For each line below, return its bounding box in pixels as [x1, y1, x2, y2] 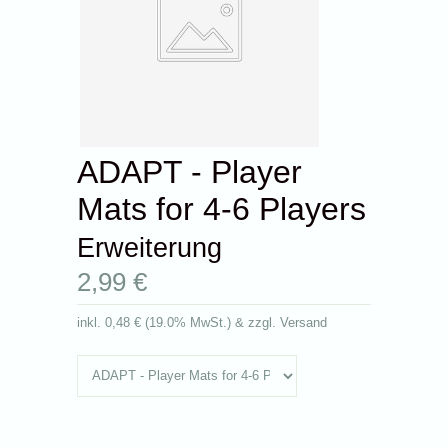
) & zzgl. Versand [227, 315, 328, 330]
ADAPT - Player [77, 153, 303, 190]
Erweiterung [77, 232, 223, 263]
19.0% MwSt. [149, 315, 228, 330]
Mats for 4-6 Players [77, 190, 367, 227]
